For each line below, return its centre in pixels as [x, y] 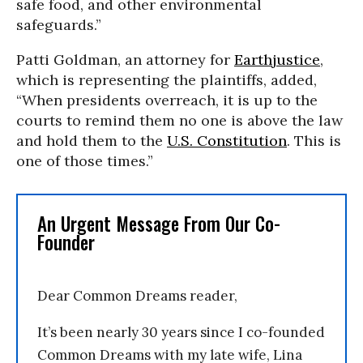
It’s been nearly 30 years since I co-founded [181, 332]
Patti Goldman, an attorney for [125, 60]
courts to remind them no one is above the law [179, 120]
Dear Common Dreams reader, [137, 296]
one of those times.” [85, 161]
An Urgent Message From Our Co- [159, 224]
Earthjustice [277, 60]
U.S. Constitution [227, 141]
